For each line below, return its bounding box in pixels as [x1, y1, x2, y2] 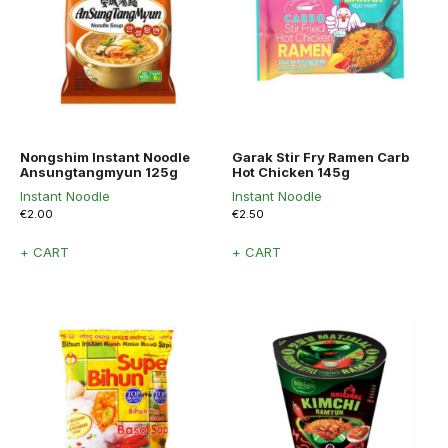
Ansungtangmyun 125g [20, 163, 178, 180]
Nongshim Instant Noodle [20, 148, 190, 165]
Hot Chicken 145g [232, 163, 351, 180]
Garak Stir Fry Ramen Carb [232, 148, 410, 165]
